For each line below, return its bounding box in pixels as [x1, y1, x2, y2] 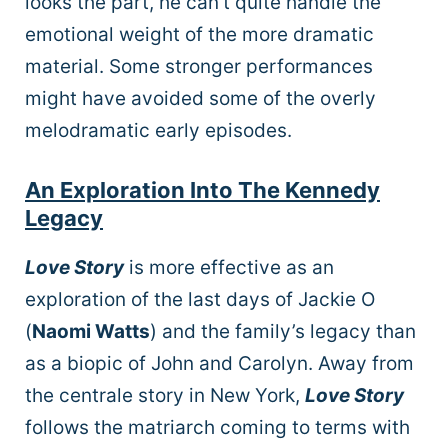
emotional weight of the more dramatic [25, 23, 374, 47]
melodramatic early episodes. [25, 119, 297, 143]
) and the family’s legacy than [150, 319, 416, 343]
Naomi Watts [32, 319, 150, 343]
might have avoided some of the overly [25, 87, 376, 111]
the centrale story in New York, [25, 383, 305, 407]
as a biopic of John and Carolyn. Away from [25, 351, 414, 375]
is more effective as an [124, 255, 334, 279]
